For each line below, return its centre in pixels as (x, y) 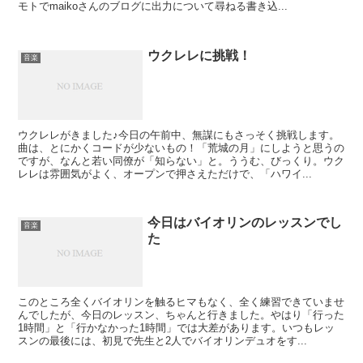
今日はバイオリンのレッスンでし (245, 223)
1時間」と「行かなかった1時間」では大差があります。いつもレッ (177, 328)
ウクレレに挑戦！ (200, 55)
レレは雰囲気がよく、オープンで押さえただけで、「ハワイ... (165, 173)
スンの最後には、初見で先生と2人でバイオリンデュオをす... (163, 341)
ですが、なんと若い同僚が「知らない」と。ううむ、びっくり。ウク (181, 160)
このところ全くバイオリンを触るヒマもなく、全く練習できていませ (181, 302)
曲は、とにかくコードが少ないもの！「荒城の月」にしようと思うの (181, 147)
